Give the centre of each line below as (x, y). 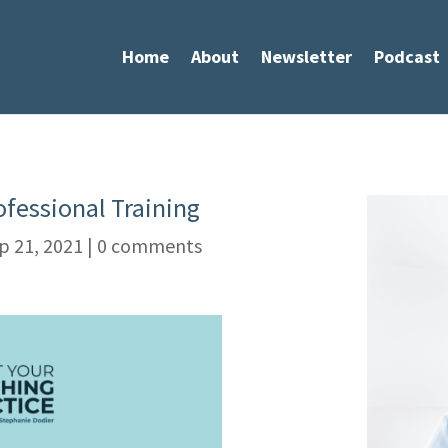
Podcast (407, 56)
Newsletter (306, 56)
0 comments (149, 245)
